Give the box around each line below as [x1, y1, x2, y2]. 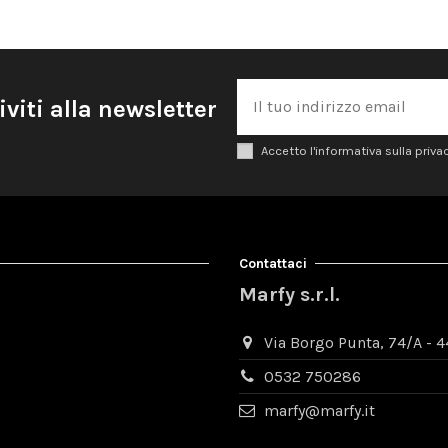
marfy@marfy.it [263, 400, 375, 420]
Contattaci [239, 254, 307, 272]
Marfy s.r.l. [239, 282, 340, 306]
